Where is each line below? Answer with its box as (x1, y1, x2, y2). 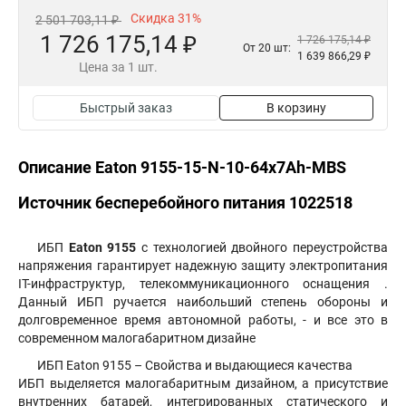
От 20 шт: (243, 41, 291, 54)
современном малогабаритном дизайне (18, 331, 256, 345)
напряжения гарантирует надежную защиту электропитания (18, 258, 388, 273)
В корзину (266, 101, 326, 115)
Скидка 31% (130, 11, 201, 25)
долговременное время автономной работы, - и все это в (18, 313, 388, 327)
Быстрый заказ (80, 101, 172, 115)
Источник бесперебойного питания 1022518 (18, 193, 353, 212)
